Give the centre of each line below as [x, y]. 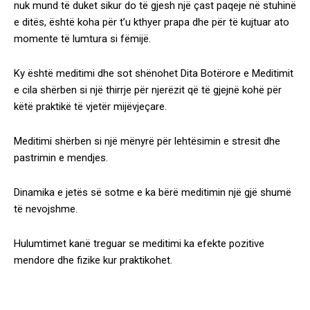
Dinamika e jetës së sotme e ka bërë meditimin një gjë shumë [153, 193]
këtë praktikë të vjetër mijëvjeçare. [90, 107]
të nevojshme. [46, 209]
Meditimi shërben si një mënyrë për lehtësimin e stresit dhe [147, 142]
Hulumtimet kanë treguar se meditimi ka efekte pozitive [139, 244]
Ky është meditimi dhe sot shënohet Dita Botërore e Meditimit [154, 74]
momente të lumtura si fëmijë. [82, 39]
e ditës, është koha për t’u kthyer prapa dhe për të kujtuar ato [152, 22]
